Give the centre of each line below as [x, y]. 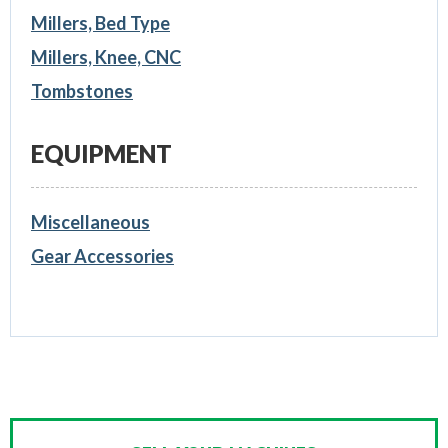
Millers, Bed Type [100, 23]
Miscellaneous [90, 221]
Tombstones [81, 90]
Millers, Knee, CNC [105, 56]
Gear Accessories [102, 255]
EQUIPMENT [101, 153]
